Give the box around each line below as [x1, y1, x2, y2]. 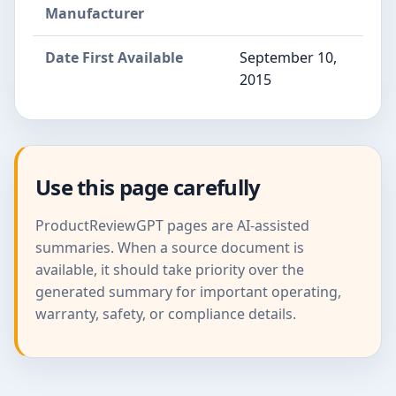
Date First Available [45, 47, 183, 67]
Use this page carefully [35, 171, 261, 202]
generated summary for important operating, [35, 281, 341, 301]
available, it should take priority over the [35, 259, 304, 279]
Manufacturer [45, 3, 144, 23]
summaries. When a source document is [35, 237, 304, 257]
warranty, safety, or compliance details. [35, 303, 296, 324]
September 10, [240, 47, 337, 67]
